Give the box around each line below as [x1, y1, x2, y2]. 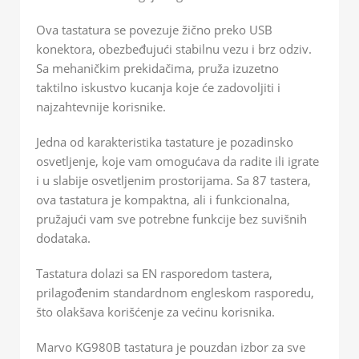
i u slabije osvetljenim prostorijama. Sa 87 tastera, [36, 171, 311, 188]
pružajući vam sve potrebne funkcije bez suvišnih [36, 210, 307, 227]
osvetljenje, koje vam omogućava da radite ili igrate [36, 152, 319, 169]
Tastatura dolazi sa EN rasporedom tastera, [36, 264, 272, 281]
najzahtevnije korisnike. [36, 98, 166, 115]
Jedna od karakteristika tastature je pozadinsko [36, 133, 293, 150]
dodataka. [36, 229, 91, 246]
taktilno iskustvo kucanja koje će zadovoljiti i [36, 79, 280, 95]
